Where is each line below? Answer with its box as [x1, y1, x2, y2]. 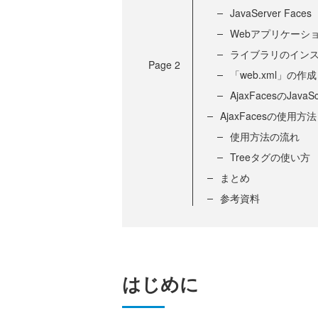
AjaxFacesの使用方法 [220, 109, 317, 124]
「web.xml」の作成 [230, 67, 317, 82]
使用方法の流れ [230, 129, 300, 144]
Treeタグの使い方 [230, 150, 310, 165]
